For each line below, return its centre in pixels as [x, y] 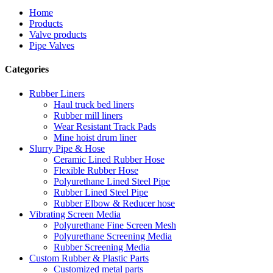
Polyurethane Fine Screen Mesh [115, 225]
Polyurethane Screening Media [113, 236]
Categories [27, 69]
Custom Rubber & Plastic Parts [89, 258]
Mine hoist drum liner [95, 137]
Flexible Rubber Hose [96, 170]
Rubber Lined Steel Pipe [101, 192]
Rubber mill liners [88, 115]
